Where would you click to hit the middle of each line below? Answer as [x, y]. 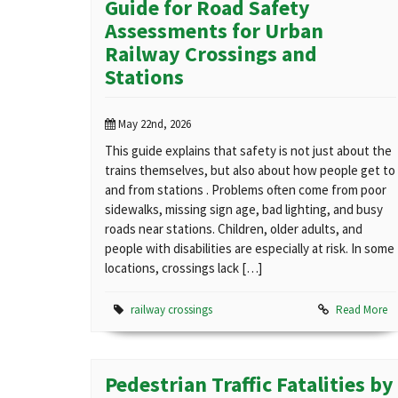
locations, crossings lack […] [183, 268]
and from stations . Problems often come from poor [246, 190]
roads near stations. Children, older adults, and [234, 229]
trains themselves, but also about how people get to [250, 171]
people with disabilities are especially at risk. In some [250, 249]
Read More [362, 310]
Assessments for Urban [214, 31]
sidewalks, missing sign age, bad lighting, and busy [244, 210]
